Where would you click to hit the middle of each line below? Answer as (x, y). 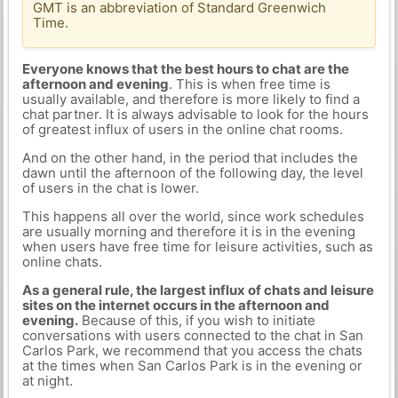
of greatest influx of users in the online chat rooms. (182, 129)
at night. (47, 381)
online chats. (62, 262)
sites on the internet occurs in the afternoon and (175, 305)
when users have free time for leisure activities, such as (197, 247)
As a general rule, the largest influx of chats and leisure (198, 290)
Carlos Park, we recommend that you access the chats (192, 350)
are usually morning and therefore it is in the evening (188, 231)
